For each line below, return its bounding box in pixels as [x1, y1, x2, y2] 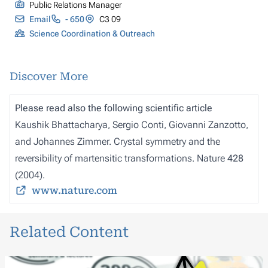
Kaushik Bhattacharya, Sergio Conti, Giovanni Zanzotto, [15, 118, 248, 130]
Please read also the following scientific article [15, 102, 212, 114]
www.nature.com [32, 184, 117, 196]
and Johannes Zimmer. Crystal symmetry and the [15, 135, 220, 147]
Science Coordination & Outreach [29, 28, 155, 38]
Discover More [10, 69, 88, 83]
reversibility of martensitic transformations [15, 152, 192, 164]
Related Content [10, 223, 129, 240]
